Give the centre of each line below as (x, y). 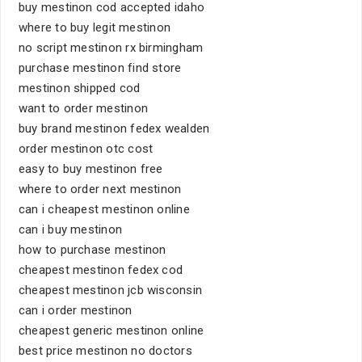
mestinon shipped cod (80, 88)
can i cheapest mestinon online (104, 209)
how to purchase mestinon (93, 250)
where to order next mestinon (100, 189)
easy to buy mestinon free (91, 169)
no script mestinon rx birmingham (111, 48)
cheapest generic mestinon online (112, 330)
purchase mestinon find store (100, 68)
